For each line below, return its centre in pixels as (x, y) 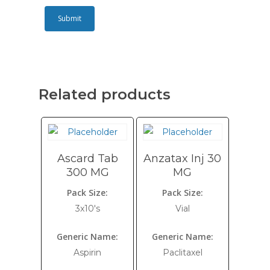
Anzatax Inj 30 (183, 159)
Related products (105, 94)
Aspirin (88, 253)
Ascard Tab (87, 159)
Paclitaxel (182, 253)
